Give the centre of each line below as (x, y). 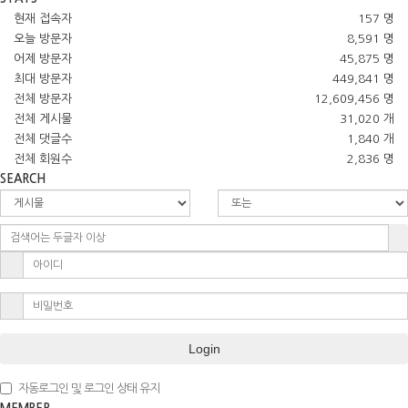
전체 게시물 (43, 119)
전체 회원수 (43, 159)
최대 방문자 (43, 79)
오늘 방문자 (43, 39)
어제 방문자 (43, 59)
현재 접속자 (43, 19)
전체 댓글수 (43, 139)
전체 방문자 (43, 99)
